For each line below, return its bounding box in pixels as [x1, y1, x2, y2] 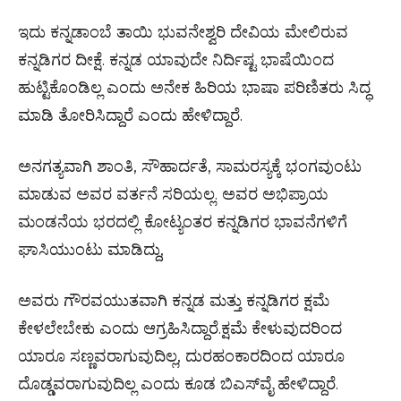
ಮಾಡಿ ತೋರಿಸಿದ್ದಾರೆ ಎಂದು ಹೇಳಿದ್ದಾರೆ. [18, 106, 243, 125]
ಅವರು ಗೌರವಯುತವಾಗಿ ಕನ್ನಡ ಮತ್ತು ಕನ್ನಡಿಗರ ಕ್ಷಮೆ [18, 291, 329, 311]
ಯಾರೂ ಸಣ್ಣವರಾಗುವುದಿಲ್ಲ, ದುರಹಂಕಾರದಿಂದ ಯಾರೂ [18, 346, 345, 366]
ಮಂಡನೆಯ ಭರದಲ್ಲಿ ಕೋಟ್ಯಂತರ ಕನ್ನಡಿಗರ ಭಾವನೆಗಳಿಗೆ [18, 212, 347, 232]
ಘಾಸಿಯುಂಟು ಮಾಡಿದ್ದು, [18, 240, 164, 260]
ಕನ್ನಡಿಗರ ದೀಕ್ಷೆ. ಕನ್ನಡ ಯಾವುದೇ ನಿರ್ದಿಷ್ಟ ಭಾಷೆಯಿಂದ [18, 50, 334, 70]
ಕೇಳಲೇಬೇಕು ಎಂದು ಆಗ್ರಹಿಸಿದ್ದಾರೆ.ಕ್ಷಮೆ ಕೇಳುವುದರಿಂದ [18, 319, 342, 338]
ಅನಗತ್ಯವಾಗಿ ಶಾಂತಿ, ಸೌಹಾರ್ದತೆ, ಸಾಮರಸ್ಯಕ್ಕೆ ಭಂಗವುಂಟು [18, 157, 362, 176]
